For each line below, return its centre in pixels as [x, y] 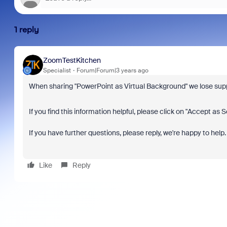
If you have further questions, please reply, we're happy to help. [127, 133]
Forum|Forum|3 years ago [112, 70]
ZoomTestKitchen [72, 60]
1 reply [26, 30]
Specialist [57, 70]
